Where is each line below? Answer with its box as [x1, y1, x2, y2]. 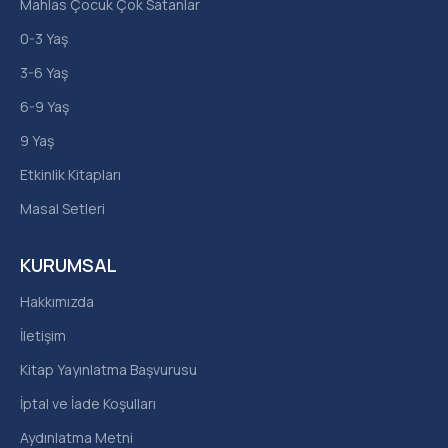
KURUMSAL [20, 253, 117, 278]
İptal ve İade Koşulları [20, 394, 156, 414]
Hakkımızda [20, 292, 94, 312]
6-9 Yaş [20, 97, 69, 117]
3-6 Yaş [20, 63, 68, 83]
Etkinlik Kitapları [20, 165, 121, 185]
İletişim [20, 326, 66, 346]
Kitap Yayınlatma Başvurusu [20, 360, 197, 380]
